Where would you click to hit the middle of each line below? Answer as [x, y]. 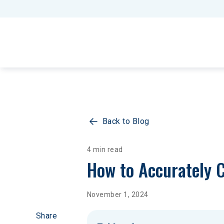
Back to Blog [126, 121]
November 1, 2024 [118, 194]
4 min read [105, 149]
